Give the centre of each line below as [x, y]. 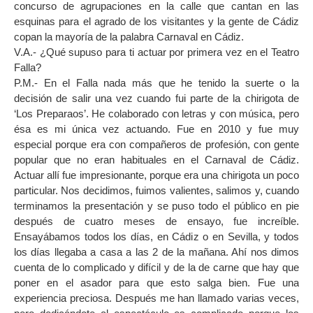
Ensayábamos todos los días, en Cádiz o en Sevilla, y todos [156, 236]
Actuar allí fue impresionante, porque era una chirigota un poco [156, 175]
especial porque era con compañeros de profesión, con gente [156, 144]
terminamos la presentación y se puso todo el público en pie [156, 205]
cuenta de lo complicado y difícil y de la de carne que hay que [156, 267]
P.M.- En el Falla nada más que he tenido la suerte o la [156, 82]
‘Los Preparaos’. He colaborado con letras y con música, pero [156, 113]
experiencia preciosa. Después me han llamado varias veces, [156, 298]
